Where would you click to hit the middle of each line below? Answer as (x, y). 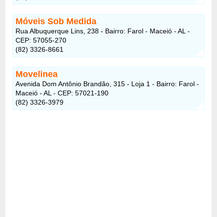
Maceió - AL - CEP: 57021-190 (62, 93)
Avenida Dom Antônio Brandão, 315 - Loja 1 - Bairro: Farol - (108, 84)
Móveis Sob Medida (56, 21)
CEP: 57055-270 (41, 40)
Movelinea (37, 74)
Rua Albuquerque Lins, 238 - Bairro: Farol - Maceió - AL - (103, 31)
